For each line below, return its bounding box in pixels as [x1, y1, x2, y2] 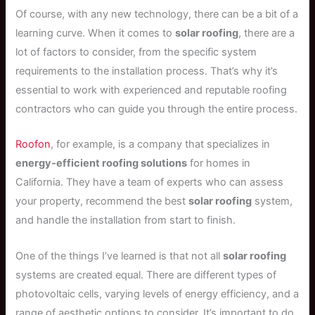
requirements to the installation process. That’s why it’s [15, 65, 278, 78]
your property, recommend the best [15, 195, 189, 208]
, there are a [238, 27, 295, 40]
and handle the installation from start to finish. [15, 214, 236, 227]
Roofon [15, 138, 51, 151]
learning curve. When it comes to [15, 27, 176, 40]
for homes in [187, 157, 251, 170]
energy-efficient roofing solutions [15, 157, 188, 170]
